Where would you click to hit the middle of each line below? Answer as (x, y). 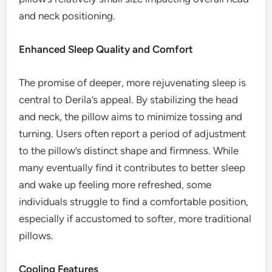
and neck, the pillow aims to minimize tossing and (131, 117)
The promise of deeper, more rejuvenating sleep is (133, 83)
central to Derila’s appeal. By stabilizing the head (129, 100)
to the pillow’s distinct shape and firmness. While (129, 151)
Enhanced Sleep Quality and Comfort (106, 49)
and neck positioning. (67, 16)
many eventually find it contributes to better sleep (132, 168)
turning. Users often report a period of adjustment (133, 134)
